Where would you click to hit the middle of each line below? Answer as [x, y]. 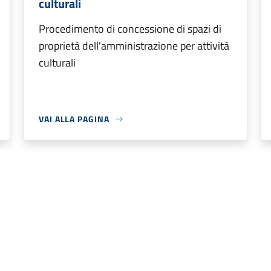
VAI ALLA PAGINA [74, 119]
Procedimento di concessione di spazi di [130, 29]
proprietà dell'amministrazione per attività [134, 46]
